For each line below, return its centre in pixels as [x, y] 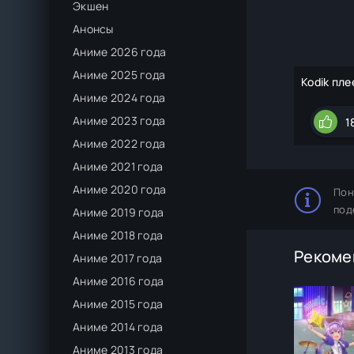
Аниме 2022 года [119, 143]
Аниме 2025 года [119, 75]
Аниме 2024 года [119, 98]
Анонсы [93, 29]
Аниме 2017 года [118, 258]
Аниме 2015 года [118, 304]
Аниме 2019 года [119, 212]
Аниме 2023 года [119, 121]
